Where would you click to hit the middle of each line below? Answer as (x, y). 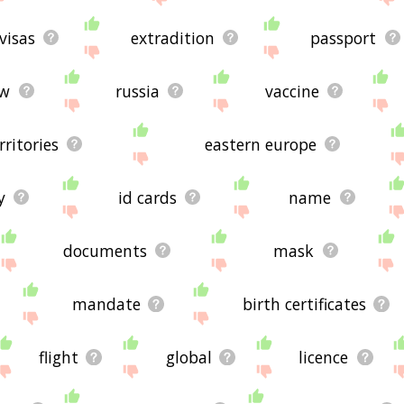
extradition (173, 37)
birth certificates (305, 303)
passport (344, 37)
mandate (107, 303)
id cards (147, 197)
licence (324, 357)
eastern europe (261, 144)
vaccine (292, 91)
